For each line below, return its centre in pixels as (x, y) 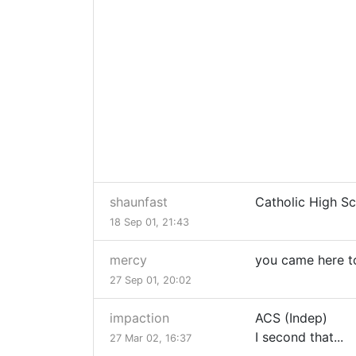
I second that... (299, 337)
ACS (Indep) (291, 318)
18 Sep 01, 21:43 (149, 222)
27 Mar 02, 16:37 (151, 339)
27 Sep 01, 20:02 (151, 281)
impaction (139, 318)
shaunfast (139, 202)
